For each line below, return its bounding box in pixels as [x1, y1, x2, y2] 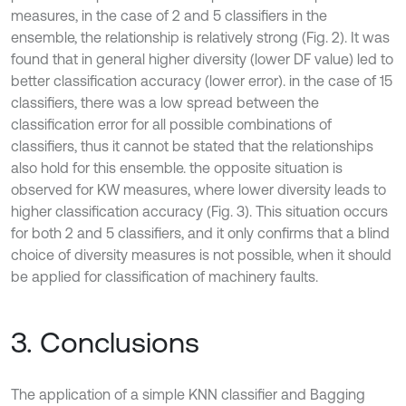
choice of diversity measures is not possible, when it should [11, 246, 391, 264]
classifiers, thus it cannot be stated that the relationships [11, 138, 373, 155]
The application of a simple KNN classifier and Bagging [11, 386, 365, 403]
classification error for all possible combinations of [11, 116, 332, 133]
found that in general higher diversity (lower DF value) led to [11, 51, 393, 68]
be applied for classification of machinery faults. [11, 268, 318, 285]
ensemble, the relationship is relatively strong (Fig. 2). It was [11, 29, 390, 46]
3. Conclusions [11, 325, 199, 360]
